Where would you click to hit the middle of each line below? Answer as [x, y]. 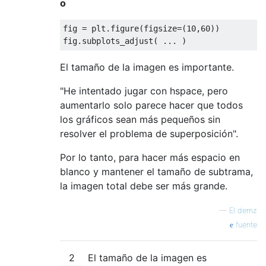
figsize [160, 29]
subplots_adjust [118, 41]
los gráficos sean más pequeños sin [140, 120]
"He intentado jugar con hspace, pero [144, 91]
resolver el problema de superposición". [149, 134]
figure [125, 29]
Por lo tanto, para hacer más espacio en [150, 158]
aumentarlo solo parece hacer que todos [151, 105]
